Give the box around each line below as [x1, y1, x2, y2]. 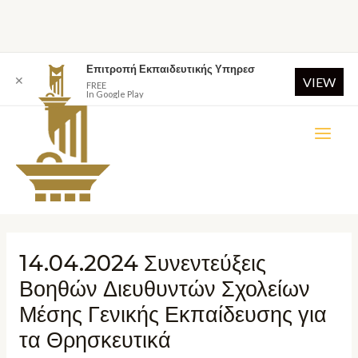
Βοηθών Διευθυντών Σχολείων [18, 276, 310, 303]
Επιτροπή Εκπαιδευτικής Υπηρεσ [86, 62, 255, 75]
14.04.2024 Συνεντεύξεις [18, 250, 266, 277]
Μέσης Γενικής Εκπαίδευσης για [18, 301, 327, 328]
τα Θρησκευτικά [18, 327, 171, 354]
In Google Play [86, 89, 144, 99]
